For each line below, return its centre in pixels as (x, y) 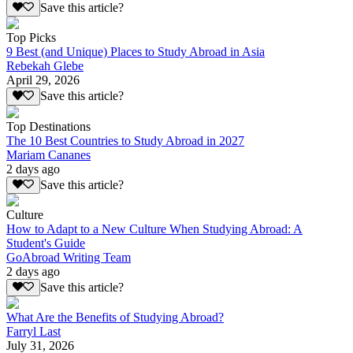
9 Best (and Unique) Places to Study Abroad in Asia (136, 52)
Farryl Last (33, 332)
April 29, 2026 (43, 80)
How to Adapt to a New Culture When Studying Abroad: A (154, 229)
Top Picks (31, 38)
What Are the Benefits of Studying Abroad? (115, 318)
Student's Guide (46, 243)
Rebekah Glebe (45, 66)
